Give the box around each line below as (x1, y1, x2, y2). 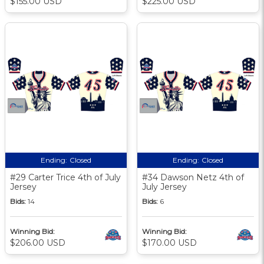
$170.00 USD (142, 237, 197, 248)
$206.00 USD (10, 237, 65, 248)
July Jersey (142, 181, 187, 192)
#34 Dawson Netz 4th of (142, 171, 244, 183)
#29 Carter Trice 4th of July (10, 171, 121, 183)
